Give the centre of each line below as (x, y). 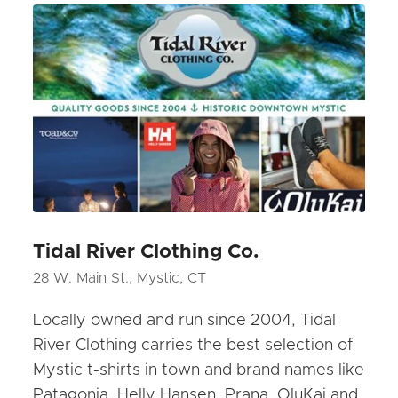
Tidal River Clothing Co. (146, 251)
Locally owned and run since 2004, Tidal (185, 320)
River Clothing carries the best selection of (193, 345)
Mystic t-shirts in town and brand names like (199, 370)
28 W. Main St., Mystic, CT (120, 278)
